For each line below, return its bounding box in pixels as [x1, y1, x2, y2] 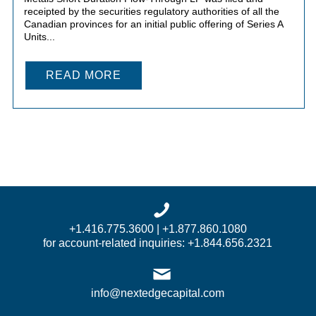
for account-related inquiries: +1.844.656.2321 [43, 236, 273, 249]
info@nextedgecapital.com [91, 286, 225, 299]
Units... [23, 30, 55, 42]
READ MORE [45, 68, 121, 81]
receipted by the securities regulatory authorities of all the [23, 5, 279, 17]
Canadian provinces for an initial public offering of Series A [23, 18, 283, 30]
